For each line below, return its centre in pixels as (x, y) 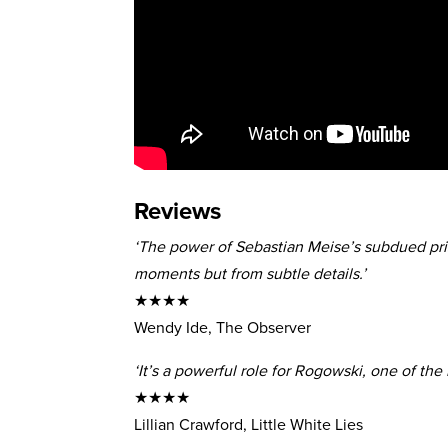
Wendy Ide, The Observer (223, 327)
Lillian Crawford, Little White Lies (249, 424)
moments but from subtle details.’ (250, 273)
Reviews (178, 210)
